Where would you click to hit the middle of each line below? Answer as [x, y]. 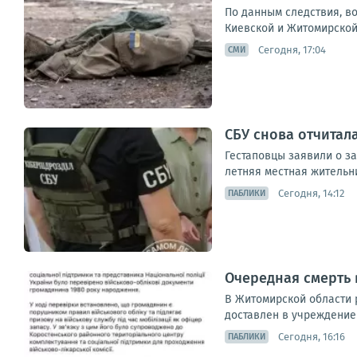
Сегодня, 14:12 [311, 193]
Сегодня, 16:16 [312, 336]
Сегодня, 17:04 [292, 49]
